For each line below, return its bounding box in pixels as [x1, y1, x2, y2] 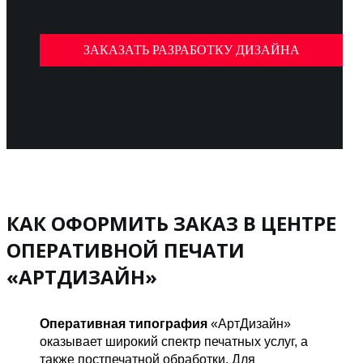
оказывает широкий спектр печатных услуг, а [40, 334, 309, 348]
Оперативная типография [40, 316, 208, 331]
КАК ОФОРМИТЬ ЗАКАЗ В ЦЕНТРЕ [6, 209, 336, 237]
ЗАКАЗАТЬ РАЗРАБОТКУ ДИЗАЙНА [83, 42, 300, 57]
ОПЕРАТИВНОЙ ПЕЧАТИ [6, 236, 245, 263]
